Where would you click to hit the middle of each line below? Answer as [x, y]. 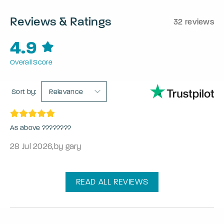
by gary [67, 146]
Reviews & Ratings [61, 21]
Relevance [66, 92]
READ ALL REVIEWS [112, 182]
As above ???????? [41, 128]
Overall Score [31, 62]
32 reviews [194, 22]
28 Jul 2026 [31, 146]
